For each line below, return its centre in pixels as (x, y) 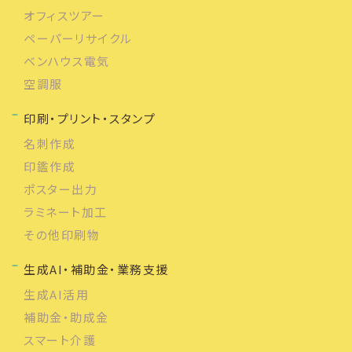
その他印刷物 (62, 234)
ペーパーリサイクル (78, 38)
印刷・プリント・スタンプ (90, 118)
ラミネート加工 (66, 211)
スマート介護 (60, 339)
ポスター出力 (60, 189)
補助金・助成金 (66, 317)
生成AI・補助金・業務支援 (96, 269)
